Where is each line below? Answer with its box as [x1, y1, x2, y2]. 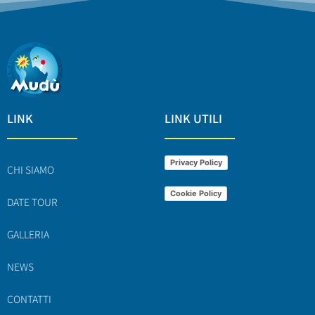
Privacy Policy [170, 157, 222, 167]
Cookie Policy [170, 188, 221, 198]
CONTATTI [7, 291, 51, 306]
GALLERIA [7, 226, 49, 241]
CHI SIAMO [7, 162, 54, 176]
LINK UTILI [165, 109, 222, 127]
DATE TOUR [7, 194, 58, 209]
